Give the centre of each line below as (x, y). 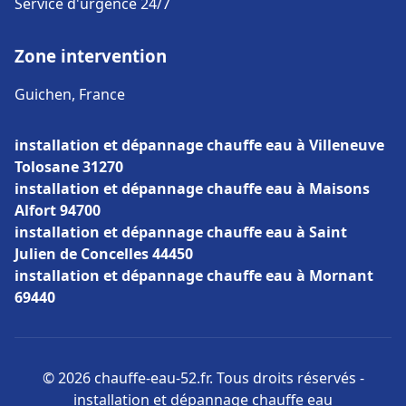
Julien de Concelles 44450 (104, 254)
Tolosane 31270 (69, 167)
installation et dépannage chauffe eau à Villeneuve (199, 145)
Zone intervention (91, 56)
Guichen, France (70, 94)
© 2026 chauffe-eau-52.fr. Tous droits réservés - (203, 378)
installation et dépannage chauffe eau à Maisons (192, 188)
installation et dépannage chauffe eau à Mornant (194, 275)
